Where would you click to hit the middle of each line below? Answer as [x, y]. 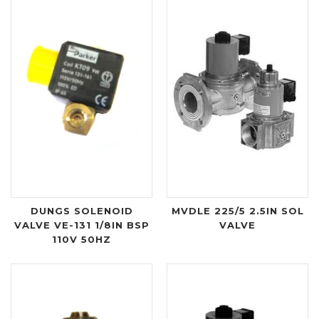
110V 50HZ [82, 239]
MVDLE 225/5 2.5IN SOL [237, 210]
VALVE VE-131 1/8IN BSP [82, 225]
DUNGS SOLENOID [82, 210]
